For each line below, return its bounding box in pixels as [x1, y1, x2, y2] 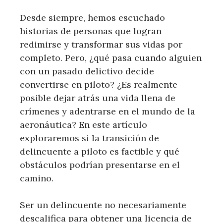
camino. [20, 172, 54, 184]
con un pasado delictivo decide [20, 65, 154, 77]
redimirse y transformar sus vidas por [20, 38, 182, 50]
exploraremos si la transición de [20, 132, 159, 144]
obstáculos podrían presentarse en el [20, 159, 180, 170]
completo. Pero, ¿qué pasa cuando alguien [20, 52, 202, 63]
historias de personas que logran [20, 25, 162, 37]
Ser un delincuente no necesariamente [20, 199, 186, 211]
